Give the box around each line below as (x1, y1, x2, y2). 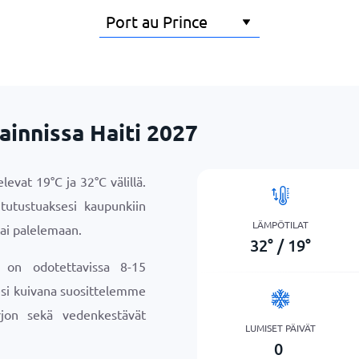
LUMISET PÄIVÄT (245, 321, 317, 334)
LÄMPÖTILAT (252, 217, 309, 231)
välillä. (106, 173, 146, 189)
